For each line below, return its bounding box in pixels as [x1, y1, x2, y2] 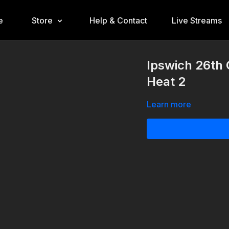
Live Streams [171, 15, 222, 26]
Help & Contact [89, 15, 147, 26]
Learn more [147, 99, 192, 109]
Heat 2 [147, 74, 186, 89]
